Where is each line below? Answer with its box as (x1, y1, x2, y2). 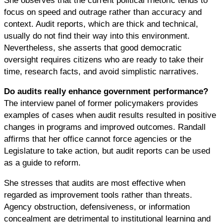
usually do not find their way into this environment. (4, 31, 190, 40)
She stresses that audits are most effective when (4, 178, 185, 187)
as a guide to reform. (4, 158, 81, 167)
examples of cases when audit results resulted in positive (4, 111, 216, 120)
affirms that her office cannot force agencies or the (4, 134, 191, 144)
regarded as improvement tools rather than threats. (4, 190, 192, 199)
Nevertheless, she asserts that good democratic (4, 43, 182, 52)
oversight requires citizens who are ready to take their (4, 55, 204, 64)
